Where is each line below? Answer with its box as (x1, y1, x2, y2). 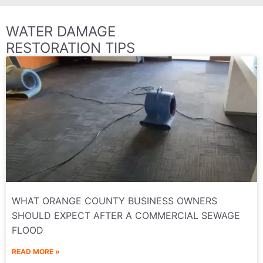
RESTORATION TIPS (6, 39, 135, 57)
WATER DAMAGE (6, 23, 116, 41)
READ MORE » (12, 247, 60, 257)
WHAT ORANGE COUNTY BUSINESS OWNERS (12, 195, 217, 207)
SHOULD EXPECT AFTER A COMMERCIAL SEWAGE (12, 210, 240, 222)
